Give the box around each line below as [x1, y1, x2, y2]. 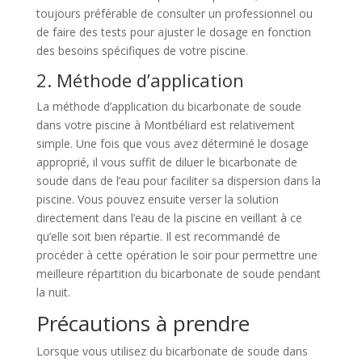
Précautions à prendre [36, 308, 250, 338]
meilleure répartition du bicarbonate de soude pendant [36, 265, 321, 281]
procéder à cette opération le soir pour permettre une [36, 246, 318, 263]
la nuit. [36, 284, 70, 300]
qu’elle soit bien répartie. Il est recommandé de [36, 228, 280, 244]
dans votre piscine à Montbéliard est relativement [36, 116, 295, 133]
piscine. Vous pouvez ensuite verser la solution [36, 191, 279, 207]
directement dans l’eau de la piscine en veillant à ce [36, 209, 302, 225]
